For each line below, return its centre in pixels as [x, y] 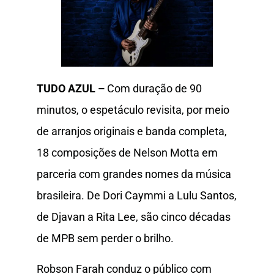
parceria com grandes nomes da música [134, 174]
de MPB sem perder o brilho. [105, 239]
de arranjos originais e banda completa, [132, 131]
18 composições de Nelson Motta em [127, 153]
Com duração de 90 [154, 89]
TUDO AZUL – [72, 89]
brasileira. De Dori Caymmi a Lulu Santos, [137, 196]
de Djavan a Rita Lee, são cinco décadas [134, 217]
